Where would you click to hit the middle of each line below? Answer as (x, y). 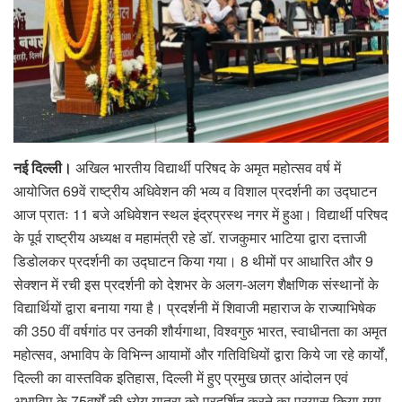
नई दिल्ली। (43, 167)
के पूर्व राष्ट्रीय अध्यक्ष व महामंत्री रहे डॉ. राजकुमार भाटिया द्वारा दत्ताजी (190, 237)
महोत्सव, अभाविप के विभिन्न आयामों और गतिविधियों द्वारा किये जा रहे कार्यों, (201, 354)
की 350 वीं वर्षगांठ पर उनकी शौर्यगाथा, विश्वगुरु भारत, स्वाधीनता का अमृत (200, 330)
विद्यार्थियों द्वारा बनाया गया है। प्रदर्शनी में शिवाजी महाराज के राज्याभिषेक (195, 307)
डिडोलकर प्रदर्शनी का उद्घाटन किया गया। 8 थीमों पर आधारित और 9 (193, 260)
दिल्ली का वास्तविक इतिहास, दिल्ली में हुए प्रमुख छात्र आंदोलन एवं (181, 377)
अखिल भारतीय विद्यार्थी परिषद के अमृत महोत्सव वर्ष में (206, 167)
